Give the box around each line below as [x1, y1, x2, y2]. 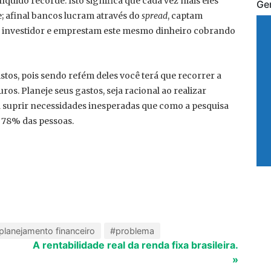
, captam [168, 10, 203, 21]
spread [142, 10, 168, 21]
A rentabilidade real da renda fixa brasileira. [33, 239, 238, 251]
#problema [110, 226, 154, 236]
